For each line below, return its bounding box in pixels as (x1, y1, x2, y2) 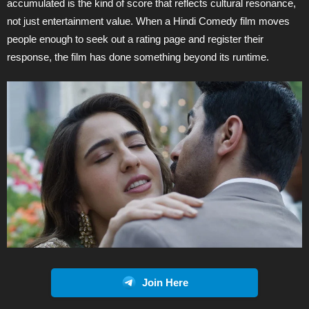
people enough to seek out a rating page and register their (7, 32, 263, 45)
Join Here (141, 277, 188, 289)
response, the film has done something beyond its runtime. (7, 50, 269, 63)
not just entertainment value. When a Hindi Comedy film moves (7, 14, 290, 27)
